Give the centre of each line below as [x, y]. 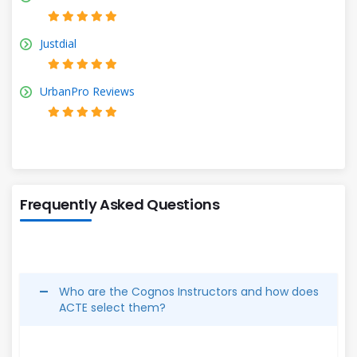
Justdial [58, 43]
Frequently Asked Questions [120, 204]
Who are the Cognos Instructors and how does [189, 291]
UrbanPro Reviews [87, 91]
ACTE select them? [112, 307]
